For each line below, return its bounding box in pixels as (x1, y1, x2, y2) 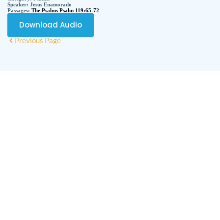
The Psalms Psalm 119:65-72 (31, 7, 99, 13)
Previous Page (15, 35, 61, 45)
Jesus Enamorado (30, 1, 72, 7)
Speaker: (7, 1, 30, 7)
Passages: (7, 7, 31, 13)
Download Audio (19, 19, 82, 30)
